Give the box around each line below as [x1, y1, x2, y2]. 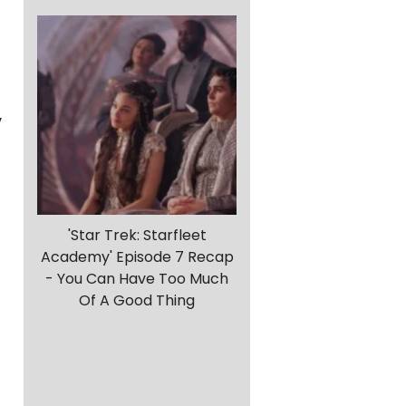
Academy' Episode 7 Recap [40, 246, 234, 268]
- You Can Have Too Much [45, 268, 228, 290]
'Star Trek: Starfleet [67, 225, 207, 246]
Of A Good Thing [79, 290, 195, 312]
